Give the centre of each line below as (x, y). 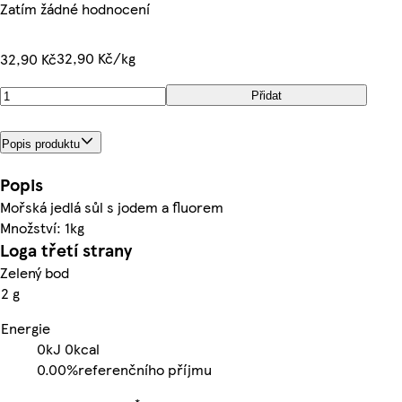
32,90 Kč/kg (96, 58)
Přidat (267, 95)
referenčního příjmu (145, 369)
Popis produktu (41, 144)
